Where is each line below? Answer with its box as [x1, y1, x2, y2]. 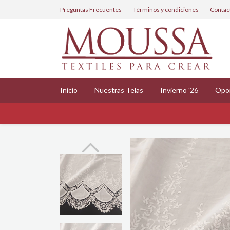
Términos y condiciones [133, 5, 199, 13]
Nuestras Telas [94, 85, 143, 94]
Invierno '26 [160, 85, 198, 94]
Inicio [60, 85, 78, 94]
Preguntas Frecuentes [60, 5, 122, 13]
